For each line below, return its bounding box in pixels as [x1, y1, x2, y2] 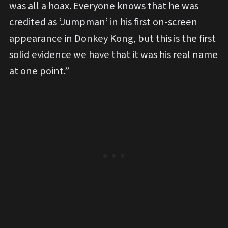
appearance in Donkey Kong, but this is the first [9, 31, 216, 46]
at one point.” [9, 64, 69, 79]
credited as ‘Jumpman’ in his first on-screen [9, 15, 197, 30]
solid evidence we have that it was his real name [9, 47, 218, 63]
